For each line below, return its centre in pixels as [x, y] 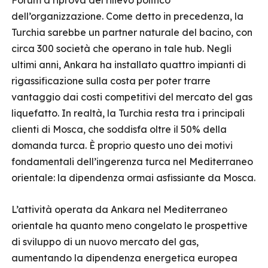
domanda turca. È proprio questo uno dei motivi [122, 145]
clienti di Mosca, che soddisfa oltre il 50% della [119, 129]
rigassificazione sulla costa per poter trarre [111, 81]
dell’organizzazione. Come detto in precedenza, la [127, 16]
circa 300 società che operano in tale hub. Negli [121, 48]
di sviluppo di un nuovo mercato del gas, [105, 242]
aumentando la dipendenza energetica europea [124, 258]
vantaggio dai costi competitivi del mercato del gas [132, 97]
